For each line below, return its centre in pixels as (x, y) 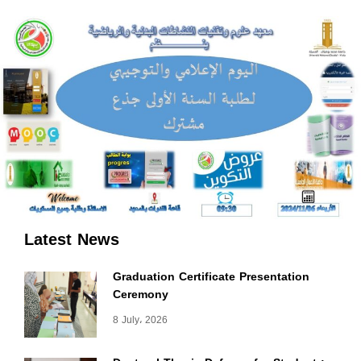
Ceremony (141, 295)
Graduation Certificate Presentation (211, 277)
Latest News (72, 240)
